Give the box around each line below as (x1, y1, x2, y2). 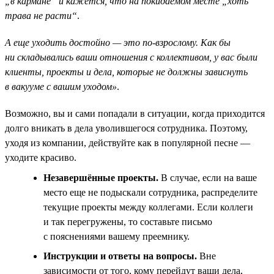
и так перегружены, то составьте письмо (43, 216, 212, 227)
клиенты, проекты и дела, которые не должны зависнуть (5, 66, 248, 77)
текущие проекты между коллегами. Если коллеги (43, 201, 253, 212)
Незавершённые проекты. (43, 172, 158, 183)
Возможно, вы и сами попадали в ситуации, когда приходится (5, 108, 265, 119)
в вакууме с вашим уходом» (5, 81, 117, 92)
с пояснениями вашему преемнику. (43, 231, 190, 242)
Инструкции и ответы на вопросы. (43, 250, 197, 261)
